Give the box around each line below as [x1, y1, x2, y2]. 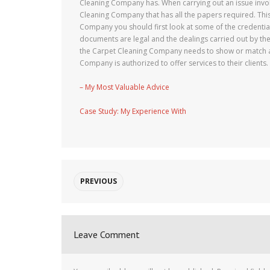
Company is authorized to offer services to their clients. [80, 58, 268, 68]
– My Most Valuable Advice [80, 82, 169, 92]
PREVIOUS [80, 176, 117, 186]
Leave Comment [74, 228, 140, 240]
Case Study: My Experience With [80, 106, 186, 116]
